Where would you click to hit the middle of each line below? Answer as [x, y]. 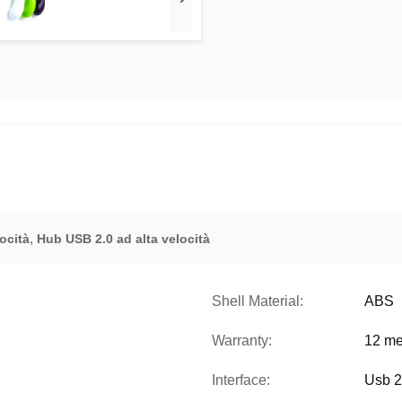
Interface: [241, 380]
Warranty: [242, 341]
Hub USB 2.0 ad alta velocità [123, 239]
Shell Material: [258, 301]
